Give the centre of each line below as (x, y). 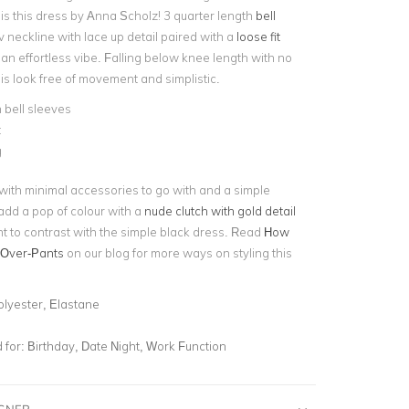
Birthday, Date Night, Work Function (126, 346)
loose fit (258, 37)
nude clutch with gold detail (220, 210)
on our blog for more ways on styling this (178, 252)
